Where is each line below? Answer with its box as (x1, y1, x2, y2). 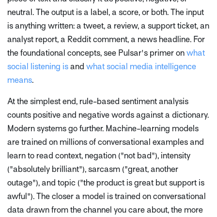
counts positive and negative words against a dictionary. (7, 110, 209, 120)
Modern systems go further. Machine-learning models (7, 124, 199, 134)
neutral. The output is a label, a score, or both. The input (7, 8, 204, 17)
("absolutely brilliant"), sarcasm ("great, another (7, 165, 178, 174)
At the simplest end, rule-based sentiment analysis (7, 97, 188, 107)
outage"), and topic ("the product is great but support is (7, 178, 204, 188)
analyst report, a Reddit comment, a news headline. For (7, 35, 205, 45)
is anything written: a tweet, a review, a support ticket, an (7, 21, 209, 31)
